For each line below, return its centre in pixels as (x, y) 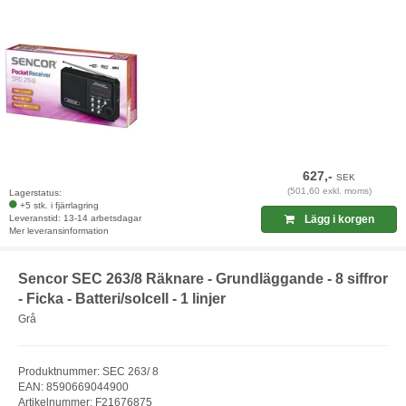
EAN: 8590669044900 (73, 387)
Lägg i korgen (338, 220)
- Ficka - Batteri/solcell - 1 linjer (122, 299)
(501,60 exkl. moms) (329, 191)
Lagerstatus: (35, 193)
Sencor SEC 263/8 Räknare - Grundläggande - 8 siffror (203, 279)
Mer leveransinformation (59, 231)
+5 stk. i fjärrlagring (59, 206)
